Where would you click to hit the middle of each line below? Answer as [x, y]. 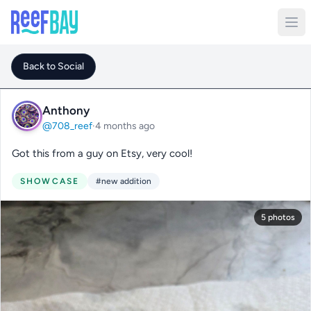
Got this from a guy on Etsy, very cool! [102, 153]
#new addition [124, 181]
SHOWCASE [50, 181]
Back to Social [53, 66]
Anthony [66, 110]
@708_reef [67, 126]
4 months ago [125, 126]
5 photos [278, 217]
